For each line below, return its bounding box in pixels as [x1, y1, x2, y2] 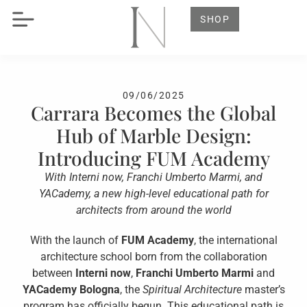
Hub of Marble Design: [56, 123, 251, 149]
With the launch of [29, 234, 121, 247]
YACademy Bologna [22, 283, 120, 297]
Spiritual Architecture [142, 283, 242, 297]
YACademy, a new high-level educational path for [38, 187, 269, 201]
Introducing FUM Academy [37, 145, 270, 171]
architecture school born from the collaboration [40, 250, 267, 264]
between [32, 267, 75, 280]
